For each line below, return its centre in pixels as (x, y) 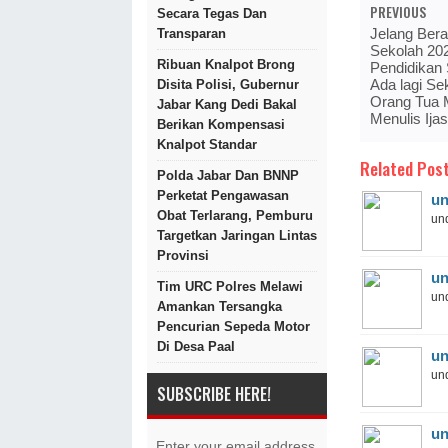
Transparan (191, 33)
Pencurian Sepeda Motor (233, 326)
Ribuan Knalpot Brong (226, 64)
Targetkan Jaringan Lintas (237, 235)
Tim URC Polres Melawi (230, 286)
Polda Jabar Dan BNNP (228, 175)
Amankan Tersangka (219, 306)
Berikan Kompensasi (221, 124)
